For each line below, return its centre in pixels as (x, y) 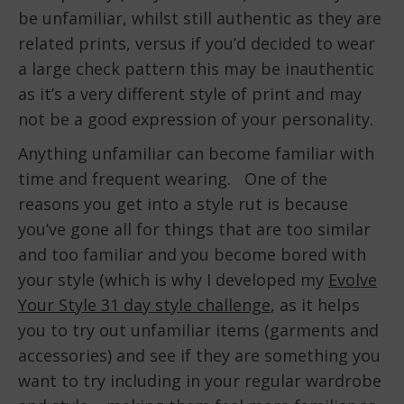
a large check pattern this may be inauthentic (196, 69)
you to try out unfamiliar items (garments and (198, 331)
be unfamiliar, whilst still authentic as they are (200, 18)
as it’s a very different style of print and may (190, 94)
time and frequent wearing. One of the (173, 179)
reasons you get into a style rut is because (183, 204)
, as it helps (315, 305)
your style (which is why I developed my (173, 280)
